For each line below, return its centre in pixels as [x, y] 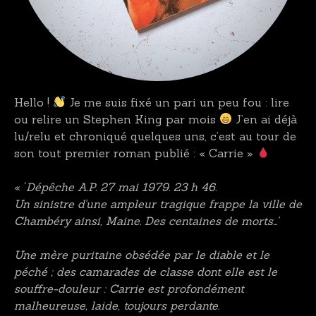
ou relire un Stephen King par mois [117, 119]
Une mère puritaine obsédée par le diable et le [142, 254]
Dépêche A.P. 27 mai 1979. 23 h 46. [121, 187]
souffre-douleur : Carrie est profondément [129, 288]
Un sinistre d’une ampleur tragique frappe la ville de [158, 203]
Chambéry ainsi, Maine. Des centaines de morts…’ [146, 220]
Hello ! [34, 102]
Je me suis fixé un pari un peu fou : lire [178, 102]
